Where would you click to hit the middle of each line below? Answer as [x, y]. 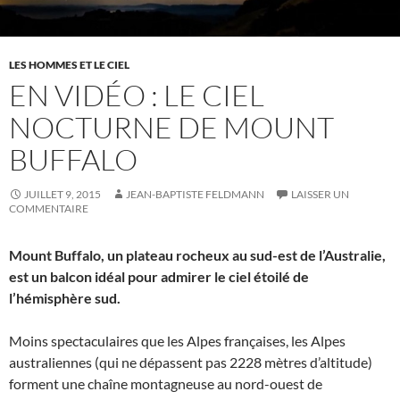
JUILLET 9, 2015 [62, 194]
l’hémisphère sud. [65, 298]
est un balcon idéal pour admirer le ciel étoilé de [159, 276]
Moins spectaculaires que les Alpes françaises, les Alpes [177, 341]
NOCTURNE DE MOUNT [171, 127]
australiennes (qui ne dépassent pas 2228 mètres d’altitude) [191, 362]
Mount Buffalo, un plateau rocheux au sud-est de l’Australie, [197, 255]
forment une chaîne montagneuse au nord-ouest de [166, 383]
